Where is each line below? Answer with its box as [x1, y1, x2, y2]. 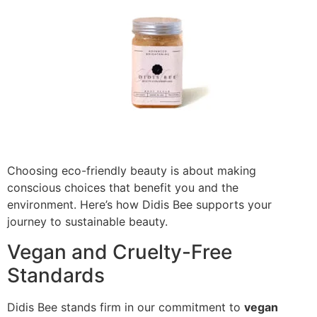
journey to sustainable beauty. [7, 214, 168, 229]
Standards [7, 263, 105, 287]
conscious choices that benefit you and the [7, 180, 238, 195]
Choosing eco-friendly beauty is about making [7, 163, 256, 178]
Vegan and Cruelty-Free [7, 239, 232, 264]
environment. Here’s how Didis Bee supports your [7, 197, 272, 212]
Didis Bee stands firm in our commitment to [7, 299, 244, 314]
